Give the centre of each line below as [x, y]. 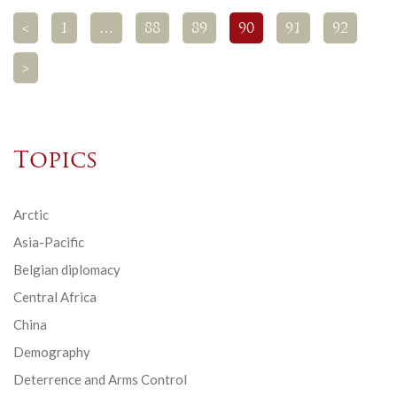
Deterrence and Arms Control [100, 379]
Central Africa [55, 296]
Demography [52, 351]
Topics [56, 161]
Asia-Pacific [49, 241]
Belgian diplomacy [67, 269]
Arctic [31, 214]
